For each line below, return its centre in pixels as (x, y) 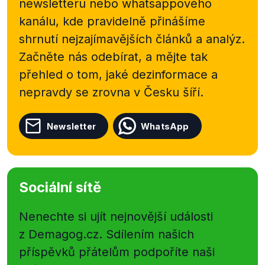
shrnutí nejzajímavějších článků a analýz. (132, 39)
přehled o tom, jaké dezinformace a (118, 75)
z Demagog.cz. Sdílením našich (106, 234)
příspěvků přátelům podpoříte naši (117, 252)
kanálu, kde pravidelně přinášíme (112, 21)
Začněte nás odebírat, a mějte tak (113, 57)
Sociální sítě (60, 187)
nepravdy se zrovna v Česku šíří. (111, 92)
